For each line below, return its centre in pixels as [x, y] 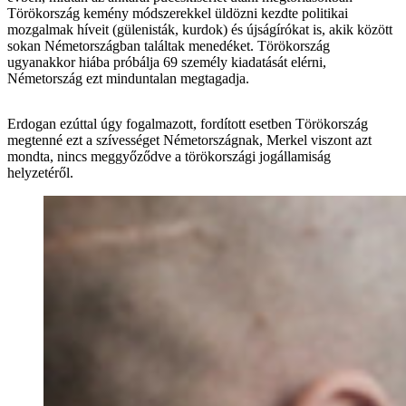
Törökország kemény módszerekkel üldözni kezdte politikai [178, 14]
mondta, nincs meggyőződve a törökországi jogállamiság [169, 157]
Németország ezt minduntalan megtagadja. [128, 79]
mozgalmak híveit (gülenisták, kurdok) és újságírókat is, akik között [200, 30]
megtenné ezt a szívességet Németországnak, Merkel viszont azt [189, 140]
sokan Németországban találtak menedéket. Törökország [169, 46]
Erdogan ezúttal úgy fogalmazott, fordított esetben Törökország [188, 124]
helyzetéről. [40, 173]
